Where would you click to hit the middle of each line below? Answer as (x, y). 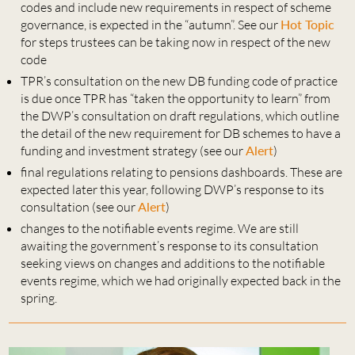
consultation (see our (79, 207)
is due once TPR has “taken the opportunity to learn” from (175, 99)
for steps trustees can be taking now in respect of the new (175, 42)
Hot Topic (307, 25)
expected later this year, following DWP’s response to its (172, 190)
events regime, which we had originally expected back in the (180, 281)
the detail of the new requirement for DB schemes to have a (180, 134)
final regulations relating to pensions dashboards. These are (181, 172)
